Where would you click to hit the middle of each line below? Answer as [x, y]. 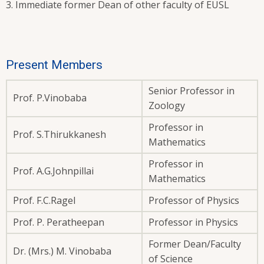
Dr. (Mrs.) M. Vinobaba [62, 251]
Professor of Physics [194, 201]
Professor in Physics [193, 222]
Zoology [167, 106]
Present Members [54, 65]
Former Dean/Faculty [195, 244]
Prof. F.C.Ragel [44, 201]
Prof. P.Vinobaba [50, 98]
